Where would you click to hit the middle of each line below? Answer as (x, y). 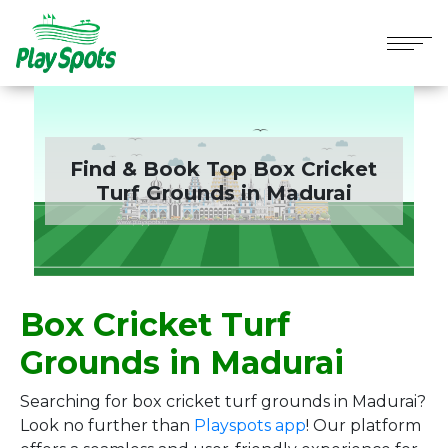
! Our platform (363, 425)
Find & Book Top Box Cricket (224, 169)
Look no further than (107, 425)
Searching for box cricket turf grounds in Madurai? (223, 401)
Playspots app (250, 425)
